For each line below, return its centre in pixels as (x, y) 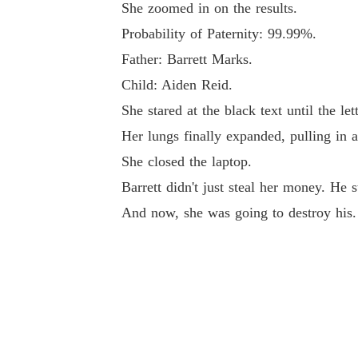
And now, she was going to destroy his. (239, 213)
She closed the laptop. (187, 161)
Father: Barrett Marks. (187, 59)
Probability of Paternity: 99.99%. (219, 34)
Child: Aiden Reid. (177, 85)
